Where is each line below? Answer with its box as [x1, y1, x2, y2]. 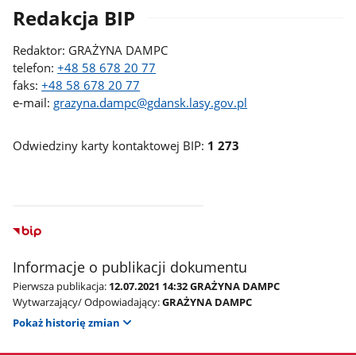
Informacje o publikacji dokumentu [13, 257, 248, 277]
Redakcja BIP [13, 5, 136, 31]
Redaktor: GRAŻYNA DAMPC [13, 41, 168, 58]
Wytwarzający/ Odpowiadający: [13, 294, 161, 309]
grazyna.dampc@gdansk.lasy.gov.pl [53, 94, 248, 110]
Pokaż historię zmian [13, 315, 121, 331]
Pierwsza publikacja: [13, 278, 107, 293]
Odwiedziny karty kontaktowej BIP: [13, 137, 208, 153]
